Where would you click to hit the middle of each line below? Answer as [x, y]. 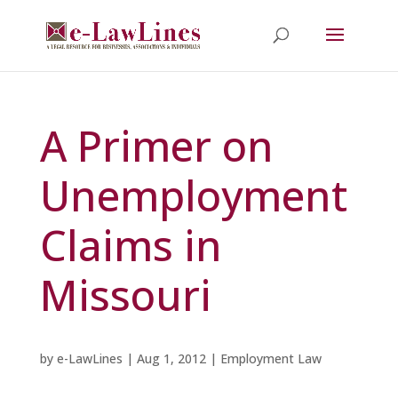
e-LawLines [89, 358]
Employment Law [271, 358]
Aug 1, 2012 [171, 358]
